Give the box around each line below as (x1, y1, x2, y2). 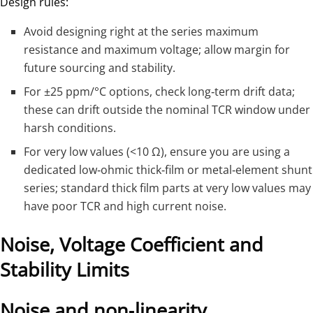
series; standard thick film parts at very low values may (24, 180, 312, 196)
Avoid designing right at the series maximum (24, 23, 259, 39)
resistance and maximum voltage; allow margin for (24, 41, 291, 57)
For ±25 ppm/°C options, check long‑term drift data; (24, 83, 296, 99)
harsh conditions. (24, 119, 117, 136)
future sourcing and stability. (24, 59, 176, 75)
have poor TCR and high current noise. (24, 198, 227, 214)
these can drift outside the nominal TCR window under (24, 101, 311, 117)
